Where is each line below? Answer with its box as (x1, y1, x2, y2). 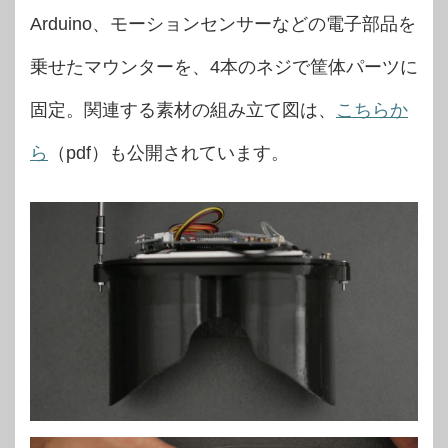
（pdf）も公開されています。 (48, 143, 289, 164)
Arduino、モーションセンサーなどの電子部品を (30, 14, 416, 35)
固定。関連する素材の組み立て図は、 (30, 100, 336, 121)
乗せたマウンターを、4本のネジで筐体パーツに (30, 57, 418, 78)
